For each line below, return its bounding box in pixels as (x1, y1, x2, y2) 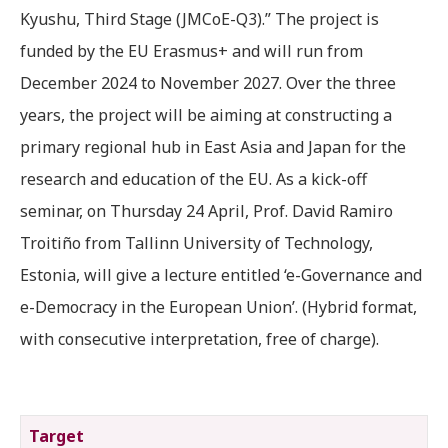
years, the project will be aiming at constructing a (20, 103, 392, 126)
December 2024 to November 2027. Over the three (20, 71, 396, 94)
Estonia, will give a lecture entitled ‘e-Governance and (20, 263, 422, 286)
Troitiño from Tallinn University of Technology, (20, 231, 373, 254)
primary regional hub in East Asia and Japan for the (20, 135, 406, 158)
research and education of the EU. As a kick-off (20, 167, 367, 190)
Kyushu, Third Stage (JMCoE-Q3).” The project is (20, 7, 379, 30)
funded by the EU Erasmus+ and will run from (20, 39, 363, 62)
